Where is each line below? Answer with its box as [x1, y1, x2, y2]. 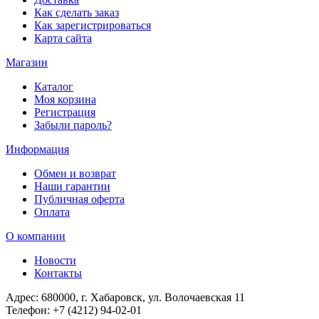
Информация [6, 143, 69, 156]
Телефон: [6, 304, 53, 317]
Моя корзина [34, 93, 96, 106]
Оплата [34, 206, 70, 219]
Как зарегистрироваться [34, 19, 151, 32]
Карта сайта [34, 32, 92, 45]
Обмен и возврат [34, 167, 116, 180]
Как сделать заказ [34, 6, 119, 19]
